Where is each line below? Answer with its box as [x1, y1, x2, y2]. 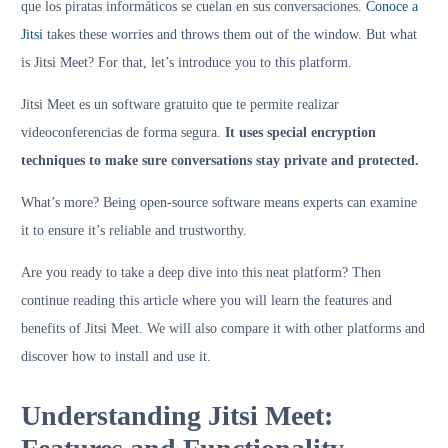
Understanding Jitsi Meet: [21, 400, 333, 431]
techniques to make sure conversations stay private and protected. [21, 153, 427, 168]
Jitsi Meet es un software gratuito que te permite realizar [21, 97, 339, 112]
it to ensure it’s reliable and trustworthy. [21, 223, 251, 238]
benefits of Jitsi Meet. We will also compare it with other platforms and [21, 321, 425, 336]
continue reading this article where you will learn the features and [21, 293, 392, 308]
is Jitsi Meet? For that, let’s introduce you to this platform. [21, 55, 356, 70]
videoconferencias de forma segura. [21, 125, 221, 140]
